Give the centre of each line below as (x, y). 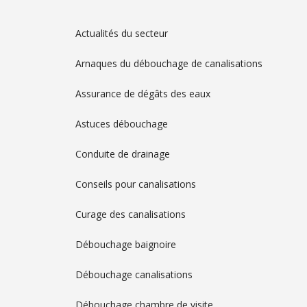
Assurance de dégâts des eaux (143, 93)
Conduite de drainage (123, 153)
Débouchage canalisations (134, 274)
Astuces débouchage (122, 123)
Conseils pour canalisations (136, 184)
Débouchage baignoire (126, 244)
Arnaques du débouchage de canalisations (169, 63)
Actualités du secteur (122, 33)
